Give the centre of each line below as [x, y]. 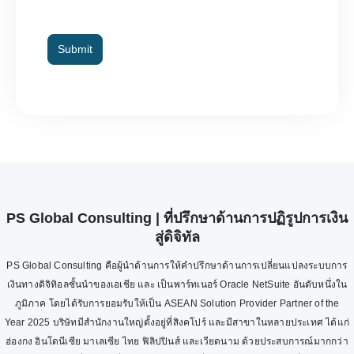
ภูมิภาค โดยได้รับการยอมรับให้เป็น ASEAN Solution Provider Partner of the [177, 303]
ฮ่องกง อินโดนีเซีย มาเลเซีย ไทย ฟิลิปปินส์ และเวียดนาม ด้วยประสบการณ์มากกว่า [177, 341]
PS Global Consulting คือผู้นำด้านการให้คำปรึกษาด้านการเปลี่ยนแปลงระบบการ [177, 265]
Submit [75, 49]
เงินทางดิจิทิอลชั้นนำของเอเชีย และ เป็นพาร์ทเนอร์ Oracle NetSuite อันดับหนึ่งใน [177, 284]
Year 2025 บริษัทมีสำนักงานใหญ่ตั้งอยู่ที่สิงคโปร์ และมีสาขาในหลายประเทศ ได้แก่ [177, 322]
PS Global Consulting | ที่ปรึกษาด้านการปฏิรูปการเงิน [177, 218]
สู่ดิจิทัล [177, 237]
